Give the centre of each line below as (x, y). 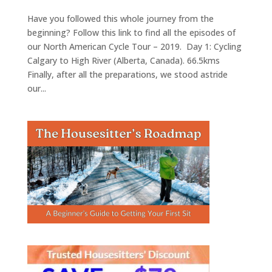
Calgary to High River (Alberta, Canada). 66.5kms (123, 60)
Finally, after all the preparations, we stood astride (127, 74)
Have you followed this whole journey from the (120, 18)
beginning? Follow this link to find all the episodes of (131, 32)
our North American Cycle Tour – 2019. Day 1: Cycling (134, 46)
